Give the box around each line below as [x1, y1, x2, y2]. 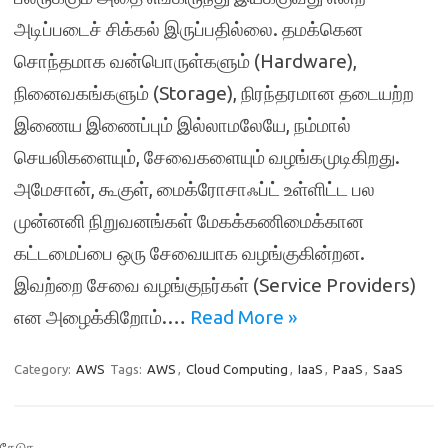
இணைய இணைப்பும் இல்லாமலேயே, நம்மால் [14, 114, 351, 136]
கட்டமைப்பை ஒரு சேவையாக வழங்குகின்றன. [14, 242, 365, 264]
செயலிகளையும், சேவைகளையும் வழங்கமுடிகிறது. [14, 146, 400, 168]
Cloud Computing [186, 362, 288, 376]
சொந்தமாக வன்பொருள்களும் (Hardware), [14, 50, 357, 72]
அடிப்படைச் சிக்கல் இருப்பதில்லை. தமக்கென [14, 18, 363, 40]
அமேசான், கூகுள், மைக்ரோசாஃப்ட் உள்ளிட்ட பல [14, 178, 375, 200]
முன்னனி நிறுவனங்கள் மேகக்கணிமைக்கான [14, 210, 364, 232]
